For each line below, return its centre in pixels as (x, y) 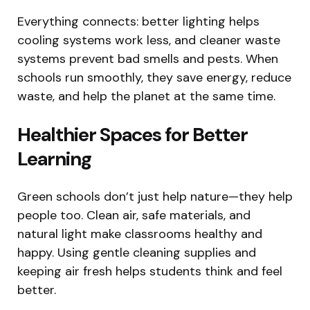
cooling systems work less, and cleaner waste (149, 40)
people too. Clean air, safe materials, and (134, 216)
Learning (54, 159)
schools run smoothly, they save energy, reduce (154, 78)
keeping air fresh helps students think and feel (150, 272)
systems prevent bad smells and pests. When (148, 59)
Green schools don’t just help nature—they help (155, 197)
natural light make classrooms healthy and (140, 234)
